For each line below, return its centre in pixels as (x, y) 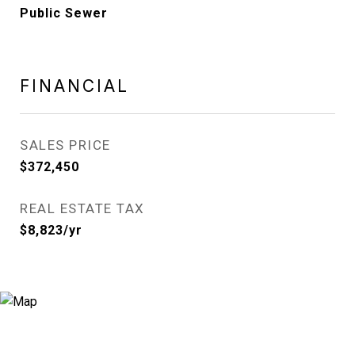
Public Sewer (64, 13)
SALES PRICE (65, 145)
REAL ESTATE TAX (82, 208)
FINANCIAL (74, 86)
